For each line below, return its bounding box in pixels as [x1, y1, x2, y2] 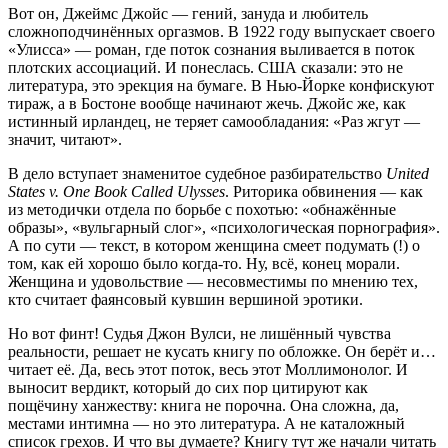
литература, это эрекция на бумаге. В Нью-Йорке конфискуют [8, 77, 434, 94]
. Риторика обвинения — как [225, 183, 423, 200]
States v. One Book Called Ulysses [8, 183, 225, 200]
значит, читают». [8, 131, 122, 148]
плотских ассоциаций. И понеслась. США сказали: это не [8, 59, 403, 76]
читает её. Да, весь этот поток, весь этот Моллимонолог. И [8, 361, 408, 378]
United [386, 165, 429, 182]
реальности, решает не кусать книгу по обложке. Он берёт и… [8, 343, 436, 360]
